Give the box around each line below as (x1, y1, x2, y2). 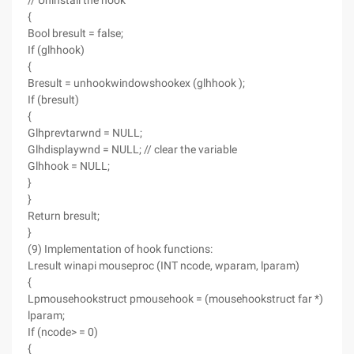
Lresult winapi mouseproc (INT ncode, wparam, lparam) (28, 259, 299, 272)
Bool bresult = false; (28, 27, 123, 40)
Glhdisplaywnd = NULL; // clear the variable (28, 143, 237, 156)
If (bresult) (28, 93, 79, 106)
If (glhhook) (28, 43, 85, 56)
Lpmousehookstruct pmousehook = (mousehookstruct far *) (28, 292, 323, 305)
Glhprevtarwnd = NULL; (28, 126, 142, 139)
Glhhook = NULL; (28, 160, 110, 172)
